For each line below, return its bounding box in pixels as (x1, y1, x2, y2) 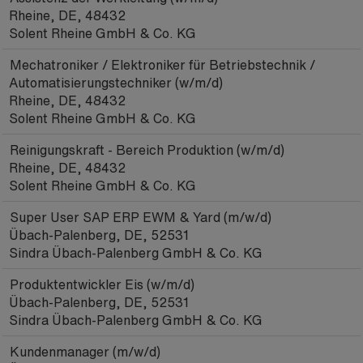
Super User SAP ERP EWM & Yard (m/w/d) (10, 207, 271, 227)
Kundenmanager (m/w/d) (10, 342, 160, 361)
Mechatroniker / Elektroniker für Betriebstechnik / (10, 55, 315, 75)
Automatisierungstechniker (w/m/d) (9, 73, 223, 92)
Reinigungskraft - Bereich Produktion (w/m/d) (10, 140, 284, 160)
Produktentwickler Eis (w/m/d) (10, 275, 194, 294)
